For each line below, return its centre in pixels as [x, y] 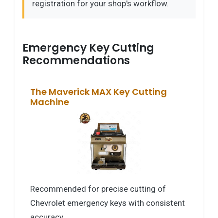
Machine [50, 102]
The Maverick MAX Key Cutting [99, 91]
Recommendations [76, 60]
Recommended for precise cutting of [98, 189]
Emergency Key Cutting [88, 48]
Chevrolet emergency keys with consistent [108, 203]
